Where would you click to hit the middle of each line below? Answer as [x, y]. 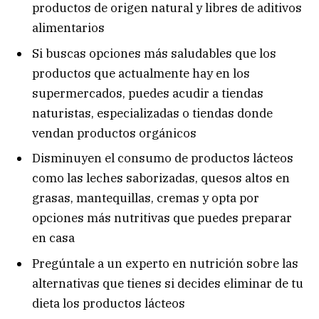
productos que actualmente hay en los [141, 73]
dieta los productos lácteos [109, 303]
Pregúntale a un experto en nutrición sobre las [165, 263]
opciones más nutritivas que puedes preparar [162, 218]
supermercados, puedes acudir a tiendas [148, 93]
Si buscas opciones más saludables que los [154, 53]
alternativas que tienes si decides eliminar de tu [168, 283]
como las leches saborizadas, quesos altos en [161, 178]
